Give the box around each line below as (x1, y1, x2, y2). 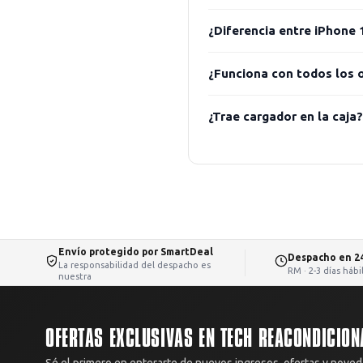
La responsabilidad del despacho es (58, 259, 211, 270)
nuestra (58, 271, 92, 281)
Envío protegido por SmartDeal (58, 246, 213, 257)
